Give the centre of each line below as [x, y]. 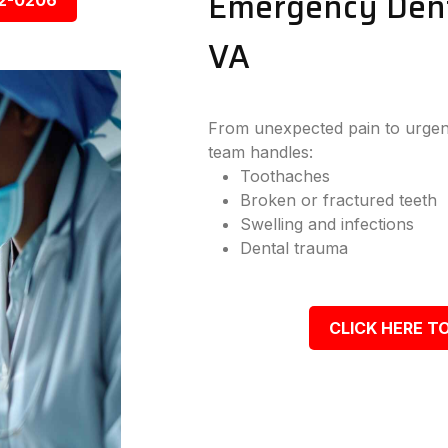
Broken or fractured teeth [339, 200]
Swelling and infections [327, 224]
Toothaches [285, 176]
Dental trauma [294, 248]
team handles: [261, 152]
